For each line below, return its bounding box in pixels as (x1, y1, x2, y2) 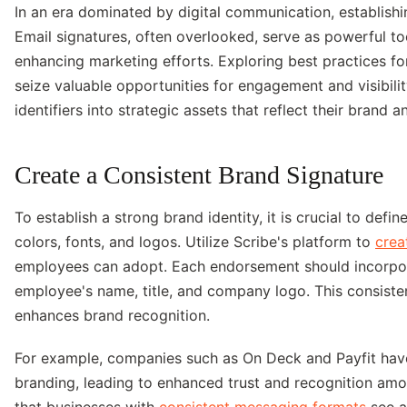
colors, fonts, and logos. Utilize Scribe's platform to (15, 232, 375, 251)
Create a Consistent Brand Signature (15, 160, 383, 189)
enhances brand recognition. (15, 305, 210, 324)
